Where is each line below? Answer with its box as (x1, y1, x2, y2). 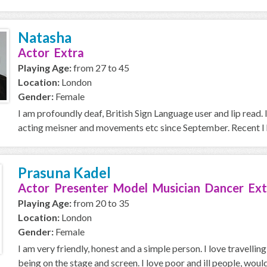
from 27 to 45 (72, 62, 129, 73)
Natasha (18, 29, 72, 46)
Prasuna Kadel (18, 164, 111, 181)
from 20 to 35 (72, 197, 129, 209)
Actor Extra (18, 45, 84, 60)
